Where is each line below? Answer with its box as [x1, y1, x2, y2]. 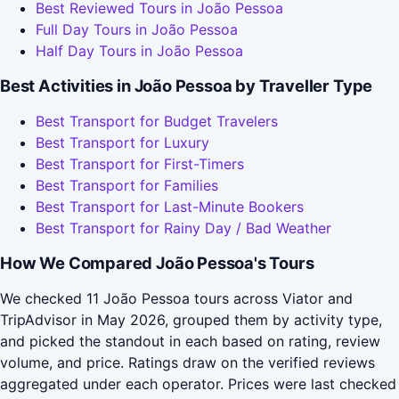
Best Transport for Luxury [36, 134, 209, 152]
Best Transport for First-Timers [36, 155, 244, 174]
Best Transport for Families [36, 176, 218, 195]
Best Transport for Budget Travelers [36, 112, 278, 131]
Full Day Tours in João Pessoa [36, 20, 238, 39]
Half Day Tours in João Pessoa [36, 42, 243, 61]
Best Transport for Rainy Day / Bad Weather [36, 219, 331, 238]
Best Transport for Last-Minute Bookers [36, 198, 304, 216]
